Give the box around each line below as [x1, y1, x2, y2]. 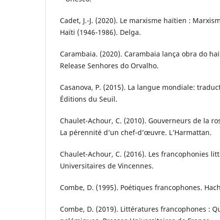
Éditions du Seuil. [60, 94, 117, 104]
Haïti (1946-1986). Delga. [60, 27, 141, 37]
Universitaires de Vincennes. [60, 161, 154, 170]
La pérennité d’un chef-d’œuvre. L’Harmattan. [60, 127, 212, 137]
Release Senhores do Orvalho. [60, 60, 159, 70]
